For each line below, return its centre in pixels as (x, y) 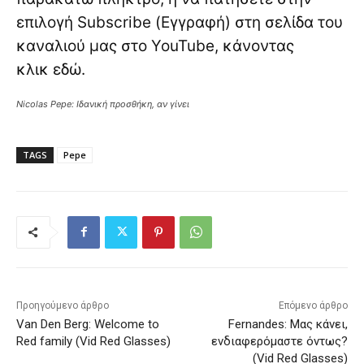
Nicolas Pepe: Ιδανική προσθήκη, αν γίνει (103, 104)
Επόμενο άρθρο (313, 305)
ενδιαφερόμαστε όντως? (279, 341)
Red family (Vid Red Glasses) (93, 341)
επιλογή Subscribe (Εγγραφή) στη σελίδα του (180, 22)
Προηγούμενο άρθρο (63, 305)
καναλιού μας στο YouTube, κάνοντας (155, 45)
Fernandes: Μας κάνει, (288, 324)
